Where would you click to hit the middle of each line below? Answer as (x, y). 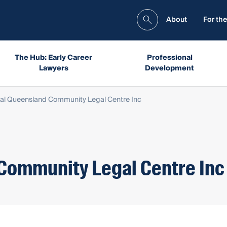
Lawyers (53, 68)
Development (170, 68)
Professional (169, 58)
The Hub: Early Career (53, 58)
